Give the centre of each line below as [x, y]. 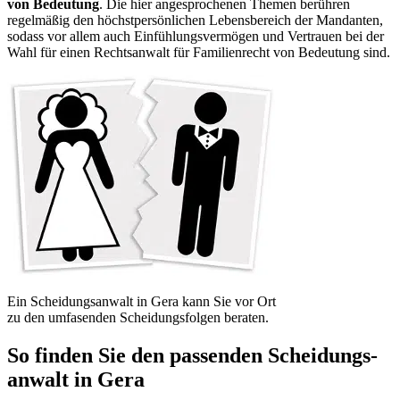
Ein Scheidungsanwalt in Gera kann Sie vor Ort [142, 302]
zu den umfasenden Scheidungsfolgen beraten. [138, 318]
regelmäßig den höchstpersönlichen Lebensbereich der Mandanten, [195, 21]
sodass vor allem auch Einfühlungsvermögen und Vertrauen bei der [196, 37]
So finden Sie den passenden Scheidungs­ [192, 356]
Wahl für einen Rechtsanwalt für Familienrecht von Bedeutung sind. [199, 53]
